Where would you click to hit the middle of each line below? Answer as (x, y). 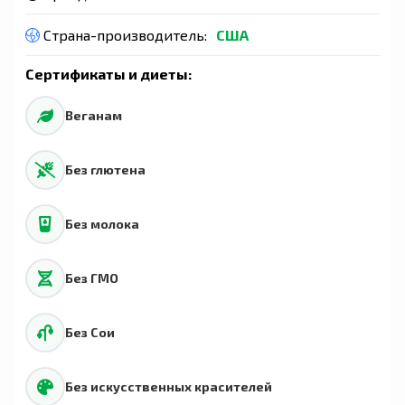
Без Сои (90, 332)
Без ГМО (92, 278)
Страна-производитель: (123, 34)
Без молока (102, 224)
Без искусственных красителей (169, 386)
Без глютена (105, 170)
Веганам (94, 115)
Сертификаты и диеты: (108, 73)
